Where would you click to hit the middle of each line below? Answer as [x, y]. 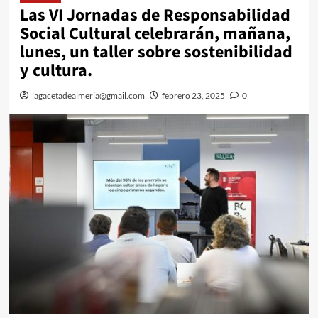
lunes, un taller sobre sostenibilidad [156, 52]
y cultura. [56, 71]
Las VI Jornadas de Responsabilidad [155, 15]
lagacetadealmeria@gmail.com [88, 95]
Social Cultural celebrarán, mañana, [155, 34]
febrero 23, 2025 [193, 95]
